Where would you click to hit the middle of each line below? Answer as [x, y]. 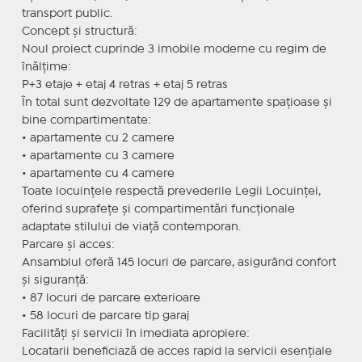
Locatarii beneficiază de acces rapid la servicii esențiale [177, 351]
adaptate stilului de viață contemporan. [131, 227]
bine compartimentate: [86, 120]
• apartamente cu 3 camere [98, 156]
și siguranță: [55, 280]
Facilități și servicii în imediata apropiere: [135, 333]
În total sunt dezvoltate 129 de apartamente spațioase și [177, 102]
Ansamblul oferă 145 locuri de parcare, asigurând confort [179, 262]
